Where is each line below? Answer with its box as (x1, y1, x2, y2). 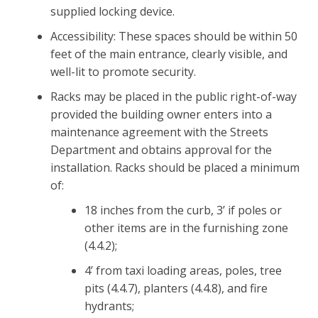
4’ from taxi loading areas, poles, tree (84, 262, 282, 278)
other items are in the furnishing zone (84, 219, 288, 236)
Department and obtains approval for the (50, 141, 272, 158)
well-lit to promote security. (50, 63, 196, 79)
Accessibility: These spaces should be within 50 (50, 28, 297, 44)
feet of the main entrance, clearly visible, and (50, 45, 287, 62)
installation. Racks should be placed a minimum (50, 159, 300, 175)
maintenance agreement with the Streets (50, 124, 268, 140)
